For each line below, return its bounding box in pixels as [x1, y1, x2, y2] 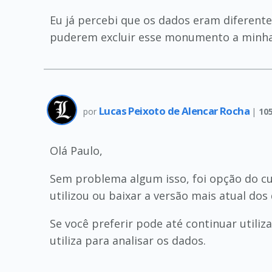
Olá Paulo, [50, 143, 103, 158]
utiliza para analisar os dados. [50, 233, 206, 248]
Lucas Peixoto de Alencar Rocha [99, 103, 252, 118]
